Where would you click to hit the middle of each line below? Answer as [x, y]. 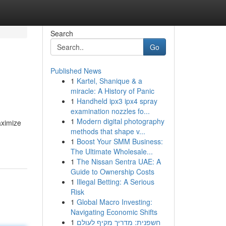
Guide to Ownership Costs [112, 172]
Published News [76, 71]
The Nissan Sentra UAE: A [119, 161]
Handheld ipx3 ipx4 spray [117, 101]
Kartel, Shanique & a [109, 81]
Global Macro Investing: [114, 202]
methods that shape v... [108, 131]
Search [62, 33]
